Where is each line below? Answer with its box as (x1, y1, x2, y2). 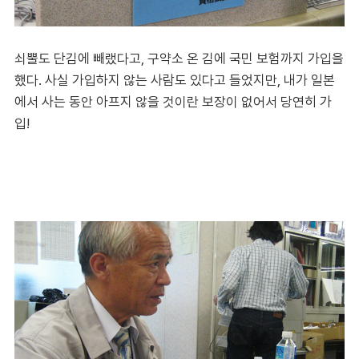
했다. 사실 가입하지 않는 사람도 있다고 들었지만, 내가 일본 (14, 72, 335, 89)
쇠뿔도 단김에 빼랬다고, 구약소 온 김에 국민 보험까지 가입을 (14, 50, 344, 67)
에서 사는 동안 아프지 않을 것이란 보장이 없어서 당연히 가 (14, 94, 332, 111)
